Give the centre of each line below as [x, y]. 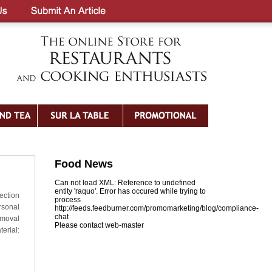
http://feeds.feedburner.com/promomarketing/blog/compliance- [157, 208]
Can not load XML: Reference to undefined [125, 183]
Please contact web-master [99, 225]
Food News [84, 164]
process [68, 200]
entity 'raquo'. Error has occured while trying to [130, 191]
